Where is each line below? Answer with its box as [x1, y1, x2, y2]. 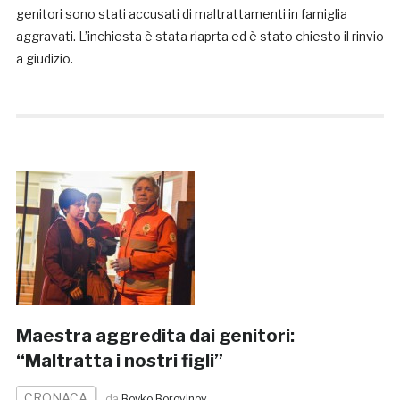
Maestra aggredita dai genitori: [15, 325, 295, 347]
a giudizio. [15, 51, 73, 67]
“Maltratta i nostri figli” [15, 350, 223, 372]
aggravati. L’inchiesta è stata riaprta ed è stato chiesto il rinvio [15, 29, 384, 45]
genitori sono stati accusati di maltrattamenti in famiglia [15, 6, 347, 22]
